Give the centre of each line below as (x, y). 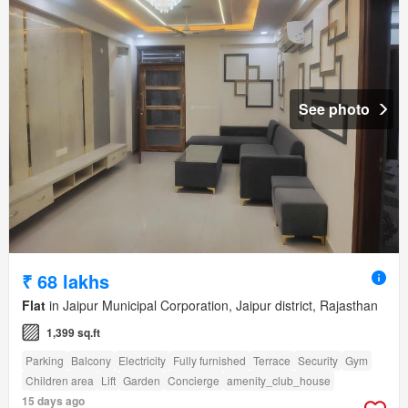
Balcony (91, 361)
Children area (60, 381)
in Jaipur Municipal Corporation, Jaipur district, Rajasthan (212, 306)
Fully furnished (209, 361)
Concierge (194, 381)
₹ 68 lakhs (66, 281)
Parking (45, 361)
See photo (334, 109)
